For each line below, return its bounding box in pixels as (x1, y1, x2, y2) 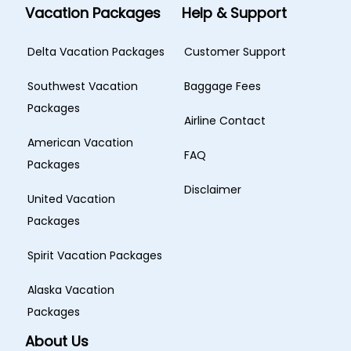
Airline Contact (183, 113, 266, 128)
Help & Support (181, 3, 287, 23)
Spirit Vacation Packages (27, 248, 162, 263)
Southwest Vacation (27, 78, 138, 94)
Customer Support (183, 44, 286, 60)
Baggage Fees (183, 78, 261, 94)
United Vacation (27, 191, 115, 207)
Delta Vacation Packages (27, 44, 165, 60)
